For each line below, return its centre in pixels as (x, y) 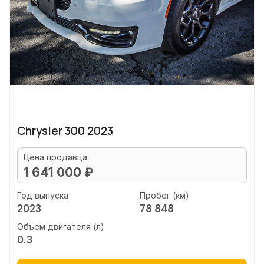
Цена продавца (55, 157)
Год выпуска (43, 195)
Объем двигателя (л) (61, 227)
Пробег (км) (164, 195)
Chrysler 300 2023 (65, 131)
